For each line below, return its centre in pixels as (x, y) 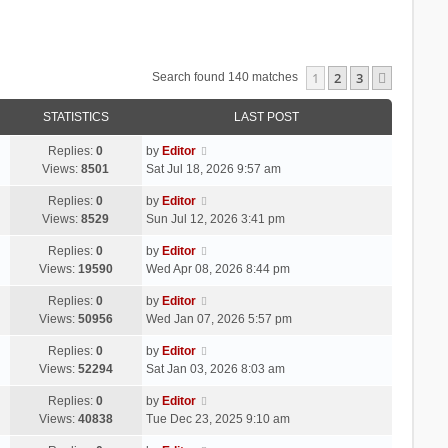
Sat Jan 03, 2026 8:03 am (215, 368)
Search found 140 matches (227, 76)
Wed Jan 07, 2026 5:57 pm (218, 318)
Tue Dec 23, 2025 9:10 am (217, 418)
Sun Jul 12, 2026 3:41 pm (215, 218)
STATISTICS (75, 116)
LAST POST (267, 116)
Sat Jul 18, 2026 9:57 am (213, 168)
